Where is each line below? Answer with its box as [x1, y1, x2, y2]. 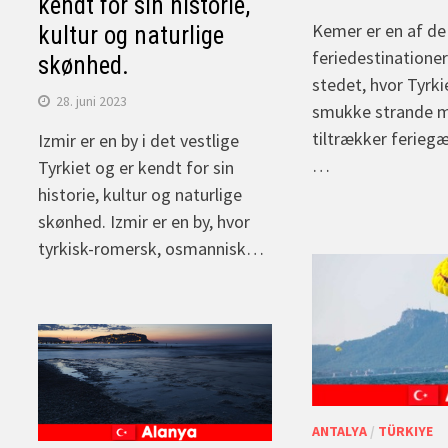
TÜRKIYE [377, 422, 433, 441]
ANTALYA [311, 422, 367, 441]
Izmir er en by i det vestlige [38, 129, 240, 153]
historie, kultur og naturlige [38, 183, 243, 207]
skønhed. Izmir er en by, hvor [38, 210, 251, 234]
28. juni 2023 [56, 92, 128, 111]
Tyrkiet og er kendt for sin [38, 156, 235, 180]
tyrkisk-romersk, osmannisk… [38, 237, 265, 261]
